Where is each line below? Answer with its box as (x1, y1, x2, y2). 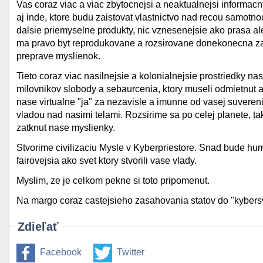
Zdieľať (18, 220, 59, 233)
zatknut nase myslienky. (16, 123, 115, 133)
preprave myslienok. (16, 51, 100, 61)
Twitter (117, 247, 144, 257)
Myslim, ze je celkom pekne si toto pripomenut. (16, 176, 210, 186)
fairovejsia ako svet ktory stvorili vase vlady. (16, 156, 197, 166)
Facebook (40, 247, 82, 257)
